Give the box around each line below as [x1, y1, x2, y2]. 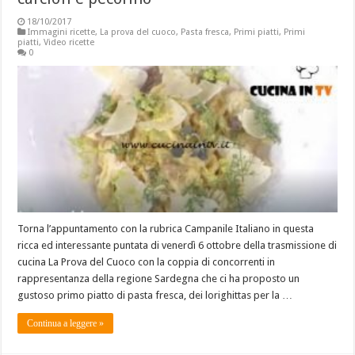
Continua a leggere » [27, 318, 105, 330]
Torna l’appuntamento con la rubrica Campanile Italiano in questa [17, 223, 315, 235]
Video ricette [44, 36, 95, 48]
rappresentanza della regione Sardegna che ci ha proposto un [17, 273, 300, 285]
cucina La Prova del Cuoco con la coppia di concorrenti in [17, 256, 276, 269]
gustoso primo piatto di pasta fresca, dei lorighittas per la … [17, 289, 293, 302]
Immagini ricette [28, 26, 96, 37]
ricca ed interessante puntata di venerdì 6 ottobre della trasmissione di [17, 239, 338, 252]
